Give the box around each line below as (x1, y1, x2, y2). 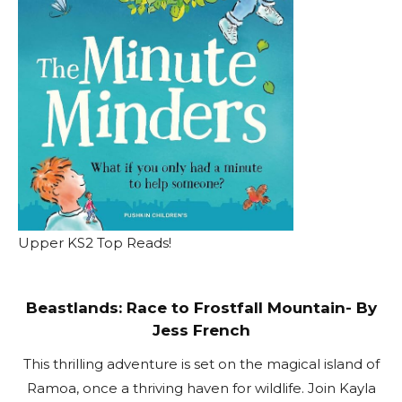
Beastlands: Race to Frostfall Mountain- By (25, 298, 377, 317)
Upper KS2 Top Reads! (18, 233, 171, 251)
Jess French (152, 320, 250, 339)
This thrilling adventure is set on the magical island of (22, 354, 380, 372)
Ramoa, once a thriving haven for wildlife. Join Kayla (26, 379, 376, 397)
